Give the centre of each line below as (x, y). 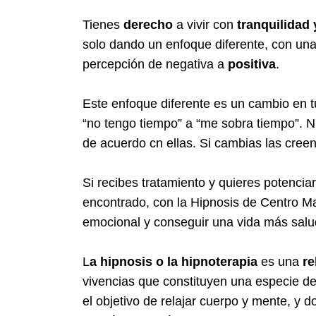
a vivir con (205, 24)
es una (280, 261)
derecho (150, 24)
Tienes (103, 24)
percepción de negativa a (155, 64)
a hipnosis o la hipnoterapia (174, 261)
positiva (252, 64)
